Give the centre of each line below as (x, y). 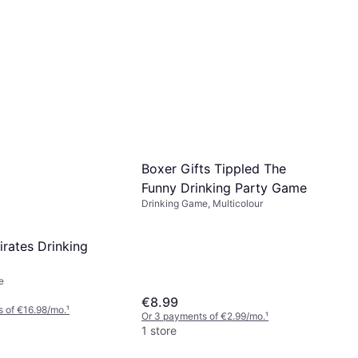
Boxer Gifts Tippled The (214, 169)
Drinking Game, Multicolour (202, 204)
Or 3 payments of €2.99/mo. (203, 316)
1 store (159, 330)
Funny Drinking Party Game (224, 188)
